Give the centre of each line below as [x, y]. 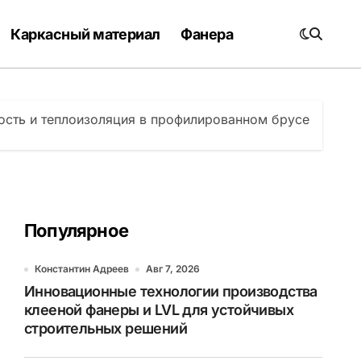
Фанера [207, 34]
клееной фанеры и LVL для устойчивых [159, 310]
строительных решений [106, 328]
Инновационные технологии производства [171, 291]
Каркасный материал [85, 34]
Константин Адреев [82, 269]
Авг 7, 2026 [173, 269]
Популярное [77, 230]
